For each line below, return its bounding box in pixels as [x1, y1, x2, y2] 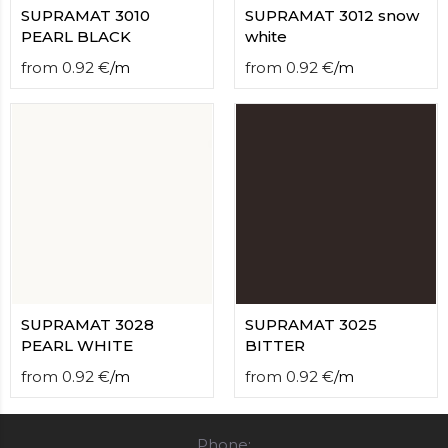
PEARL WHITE [21, 336, 133, 355]
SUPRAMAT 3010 [21, 6, 150, 25]
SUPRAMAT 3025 [245, 315, 377, 334]
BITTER [245, 336, 305, 355]
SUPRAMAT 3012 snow [245, 6, 419, 25]
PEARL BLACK [21, 27, 131, 46]
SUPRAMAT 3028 [21, 315, 154, 334]
